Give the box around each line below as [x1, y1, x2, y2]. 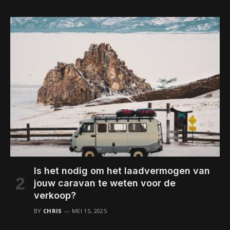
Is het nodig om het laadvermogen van [34, 165, 210, 177]
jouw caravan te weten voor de [34, 178, 176, 189]
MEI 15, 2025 [72, 207, 107, 215]
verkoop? [34, 190, 76, 201]
